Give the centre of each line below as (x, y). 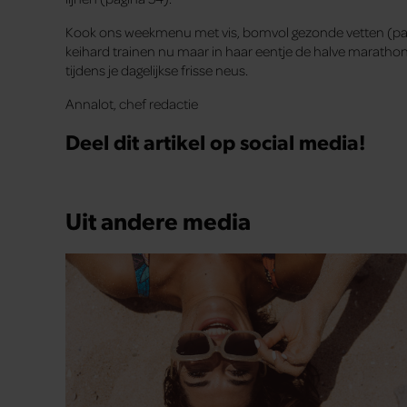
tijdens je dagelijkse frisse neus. (157, 70)
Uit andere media (158, 219)
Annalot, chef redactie (132, 104)
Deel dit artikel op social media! (216, 142)
